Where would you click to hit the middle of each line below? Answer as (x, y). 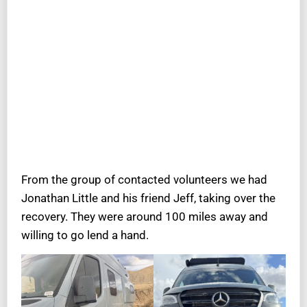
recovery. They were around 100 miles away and (145, 217)
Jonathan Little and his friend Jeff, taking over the (148, 198)
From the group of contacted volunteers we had (144, 180)
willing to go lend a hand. (85, 235)
